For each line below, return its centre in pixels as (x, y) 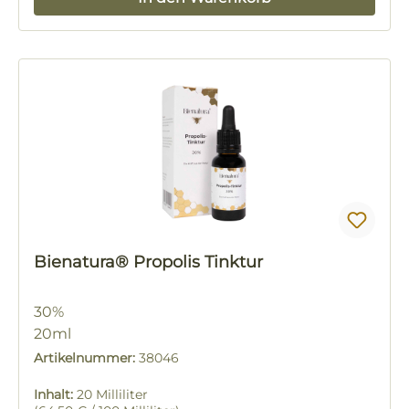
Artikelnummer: (86, 358)
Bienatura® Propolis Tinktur (198, 262)
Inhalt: (55, 395)
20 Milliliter (112, 395)
